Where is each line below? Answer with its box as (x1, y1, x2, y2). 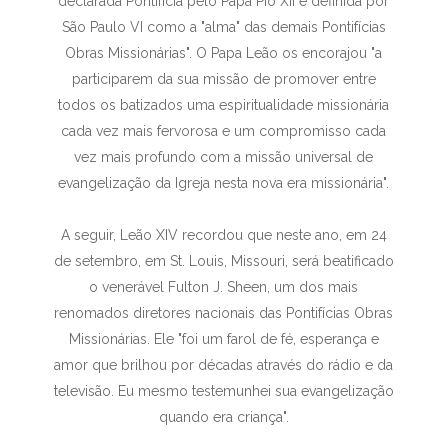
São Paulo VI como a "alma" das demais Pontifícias (61, 19, 386, 35)
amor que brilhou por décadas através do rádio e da (54, 357, 394, 373)
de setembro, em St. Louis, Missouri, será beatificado (53, 253, 394, 269)
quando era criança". (158, 409, 289, 425)
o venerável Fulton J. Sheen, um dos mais (89, 279, 359, 295)
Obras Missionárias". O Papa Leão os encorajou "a (65, 45, 383, 61)
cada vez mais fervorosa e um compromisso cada (61, 123, 387, 139)
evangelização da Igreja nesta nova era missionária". (58, 175, 390, 191)
